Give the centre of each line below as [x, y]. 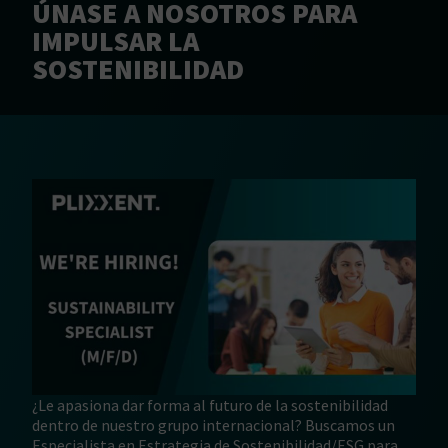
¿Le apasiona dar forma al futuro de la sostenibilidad [210, 404]
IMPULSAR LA [115, 40]
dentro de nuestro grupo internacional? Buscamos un [213, 424]
